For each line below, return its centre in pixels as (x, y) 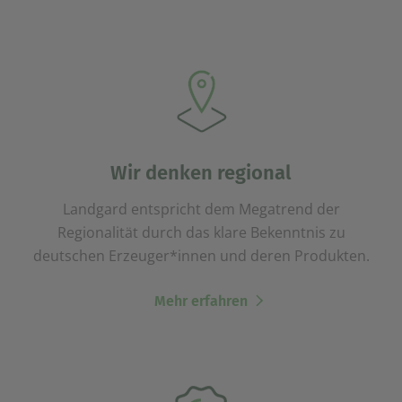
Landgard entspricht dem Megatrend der (201, 209)
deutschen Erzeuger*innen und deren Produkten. (201, 255)
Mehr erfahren (201, 301)
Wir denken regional (201, 172)
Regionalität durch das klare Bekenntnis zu (201, 232)
